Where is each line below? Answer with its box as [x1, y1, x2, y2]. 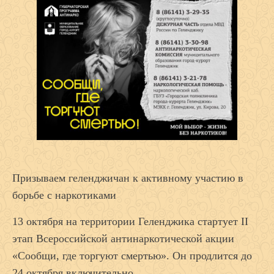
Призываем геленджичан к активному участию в [12, 171, 243, 184]
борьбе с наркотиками [12, 188, 116, 201]
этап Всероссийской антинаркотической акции [12, 232, 234, 245]
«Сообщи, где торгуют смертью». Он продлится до [12, 249, 252, 262]
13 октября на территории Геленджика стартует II [12, 215, 248, 228]
